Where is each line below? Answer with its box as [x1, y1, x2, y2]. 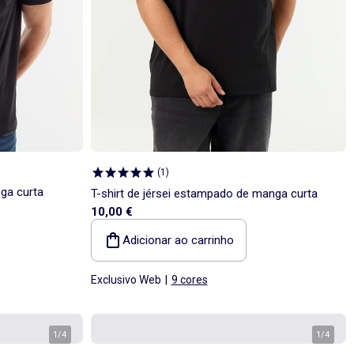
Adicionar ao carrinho [122, 232, 234, 247]
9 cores [171, 273, 208, 286]
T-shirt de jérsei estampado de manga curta [90, 186, 318, 201]
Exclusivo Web [90, 273, 161, 286]
